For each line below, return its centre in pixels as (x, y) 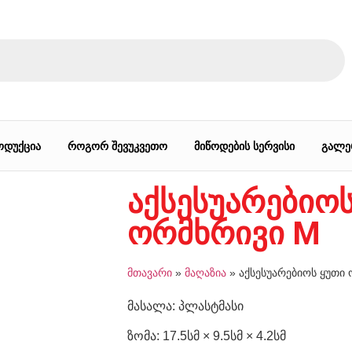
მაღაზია (205, 273)
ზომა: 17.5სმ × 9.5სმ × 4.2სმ (207, 336)
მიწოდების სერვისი (244, 146)
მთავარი (150, 273)
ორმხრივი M (224, 234)
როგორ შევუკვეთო (117, 146)
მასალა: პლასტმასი (185, 306)
